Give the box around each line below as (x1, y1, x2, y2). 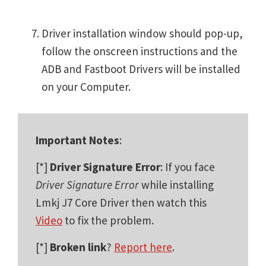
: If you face (160, 159, 215, 174)
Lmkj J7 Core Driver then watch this (36, 195, 207, 210)
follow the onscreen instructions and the (42, 43, 237, 58)
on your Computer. (42, 79, 131, 94)
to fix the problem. (62, 213, 154, 227)
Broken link (50, 239, 106, 254)
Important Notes (36, 132, 119, 147)
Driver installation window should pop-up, (42, 26, 243, 40)
